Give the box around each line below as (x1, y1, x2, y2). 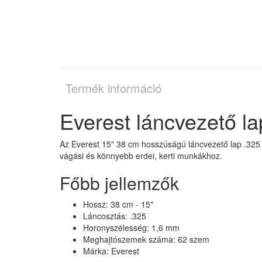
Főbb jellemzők (60, 170, 179, 195)
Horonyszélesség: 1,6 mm (83, 221, 180, 233)
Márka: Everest (83, 244, 139, 257)
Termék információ (65, 79, 161, 96)
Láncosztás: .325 (83, 209, 146, 222)
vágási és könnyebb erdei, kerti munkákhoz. (60, 149, 222, 161)
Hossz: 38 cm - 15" (83, 198, 153, 210)
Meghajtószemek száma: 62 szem (83, 233, 209, 245)
